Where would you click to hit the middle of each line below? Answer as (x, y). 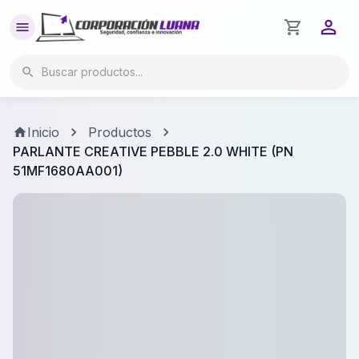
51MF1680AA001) (68, 171)
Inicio (43, 133)
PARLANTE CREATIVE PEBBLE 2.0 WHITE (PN (153, 152)
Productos (120, 133)
